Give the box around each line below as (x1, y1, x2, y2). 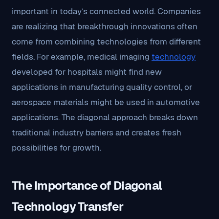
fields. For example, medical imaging (12, 51, 152, 62)
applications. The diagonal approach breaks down (12, 112, 198, 123)
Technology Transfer (12, 199, 124, 214)
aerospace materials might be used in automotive (12, 97, 200, 108)
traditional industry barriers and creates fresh (12, 127, 181, 138)
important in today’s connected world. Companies (12, 6, 201, 17)
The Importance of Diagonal (12, 178, 162, 193)
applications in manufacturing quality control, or (12, 82, 192, 92)
